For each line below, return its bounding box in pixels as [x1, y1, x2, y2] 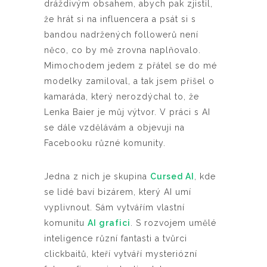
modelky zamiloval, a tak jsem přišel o [44, 76, 215, 86]
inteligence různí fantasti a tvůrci [44, 234, 187, 244]
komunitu [44, 218, 88, 228]
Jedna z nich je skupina [44, 172, 150, 182]
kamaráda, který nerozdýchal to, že [44, 92, 199, 102]
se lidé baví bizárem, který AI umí [44, 187, 191, 197]
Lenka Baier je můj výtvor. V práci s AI [44, 107, 210, 117]
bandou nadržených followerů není [44, 30, 198, 40]
